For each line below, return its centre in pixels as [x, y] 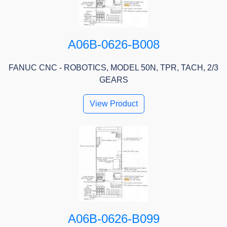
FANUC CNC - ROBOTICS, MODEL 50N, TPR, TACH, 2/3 [113, 68]
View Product [113, 104]
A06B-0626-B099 [113, 219]
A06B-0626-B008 [113, 45]
